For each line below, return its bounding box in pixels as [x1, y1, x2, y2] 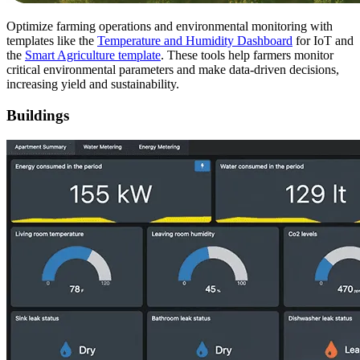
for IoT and [292, 34, 354, 48]
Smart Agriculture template [25, 48, 161, 63]
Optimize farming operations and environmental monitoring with [6, 19, 333, 34]
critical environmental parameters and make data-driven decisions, [6, 63, 339, 77]
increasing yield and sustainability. [6, 77, 179, 92]
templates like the [6, 34, 97, 48]
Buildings [6, 107, 69, 125]
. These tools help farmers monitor [161, 48, 333, 63]
